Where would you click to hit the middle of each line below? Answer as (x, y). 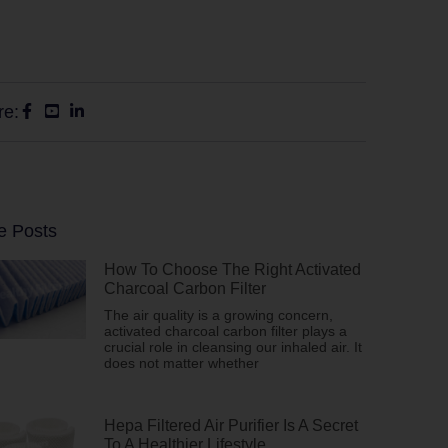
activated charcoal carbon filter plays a (225, 331)
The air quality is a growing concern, (218, 315)
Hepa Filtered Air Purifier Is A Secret (231, 425)
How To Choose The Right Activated (232, 269)
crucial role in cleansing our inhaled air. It (233, 347)
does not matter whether (181, 363)
